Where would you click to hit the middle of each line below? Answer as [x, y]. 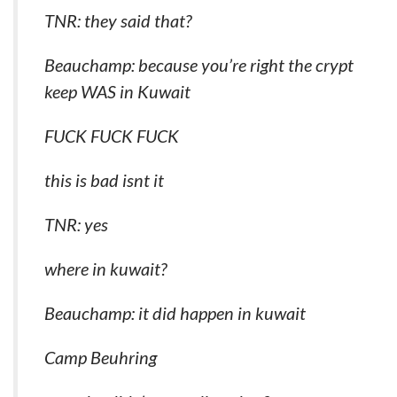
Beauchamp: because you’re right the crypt [199, 65]
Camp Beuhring [101, 357]
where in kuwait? [105, 269]
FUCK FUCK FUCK [112, 136]
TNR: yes [76, 224]
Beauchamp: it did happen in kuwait [175, 313]
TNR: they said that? [118, 20]
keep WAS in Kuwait [117, 91]
